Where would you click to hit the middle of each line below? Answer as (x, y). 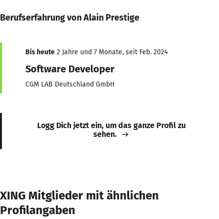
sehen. (105, 134)
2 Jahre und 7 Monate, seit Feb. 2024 (111, 52)
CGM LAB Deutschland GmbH (70, 84)
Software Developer (70, 69)
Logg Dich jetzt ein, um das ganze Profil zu (111, 125)
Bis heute (40, 52)
